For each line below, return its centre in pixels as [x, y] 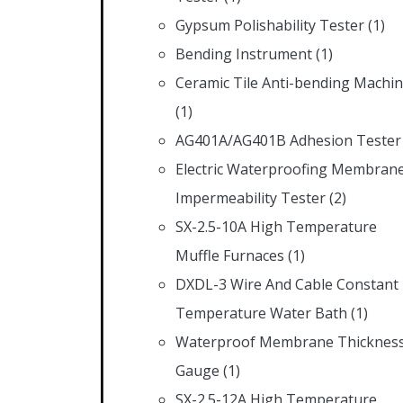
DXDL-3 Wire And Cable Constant [287, 284]
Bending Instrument [244, 54]
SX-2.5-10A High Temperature [276, 226]
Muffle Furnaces [230, 255]
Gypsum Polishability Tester [270, 25]
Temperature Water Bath [261, 313]
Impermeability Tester [251, 197]
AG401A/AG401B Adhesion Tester [288, 140]
